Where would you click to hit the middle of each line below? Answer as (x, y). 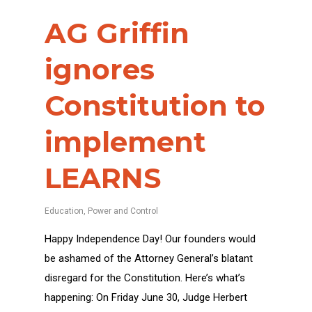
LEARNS (103, 178)
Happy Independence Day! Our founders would (150, 239)
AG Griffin (117, 33)
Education (64, 211)
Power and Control (123, 211)
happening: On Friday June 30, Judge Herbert (146, 297)
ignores (100, 69)
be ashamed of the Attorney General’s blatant (149, 258)
